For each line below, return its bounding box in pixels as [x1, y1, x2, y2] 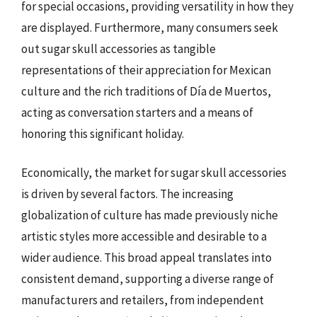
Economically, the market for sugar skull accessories [21, 165, 287, 180]
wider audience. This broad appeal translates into [21, 250, 272, 265]
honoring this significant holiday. [21, 125, 184, 142]
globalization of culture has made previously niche [21, 207, 278, 223]
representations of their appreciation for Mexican [21, 62, 271, 78]
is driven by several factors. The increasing [21, 186, 234, 202]
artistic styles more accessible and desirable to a [21, 229, 267, 244]
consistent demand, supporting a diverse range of [21, 271, 274, 287]
